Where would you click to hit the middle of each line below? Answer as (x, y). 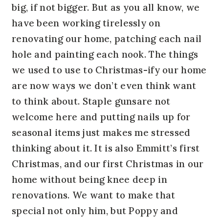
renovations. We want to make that (94, 195)
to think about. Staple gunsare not (91, 101)
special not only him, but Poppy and (95, 210)
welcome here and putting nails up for (101, 117)
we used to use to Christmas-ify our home (109, 70)
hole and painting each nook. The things (105, 54)
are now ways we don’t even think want (104, 85)
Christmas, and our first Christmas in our (108, 164)
